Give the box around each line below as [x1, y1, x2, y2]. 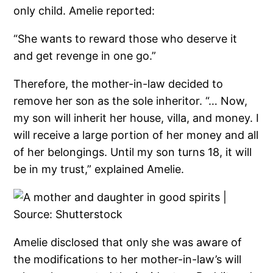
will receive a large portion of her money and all [13, 129, 259, 142]
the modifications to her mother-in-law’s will [13, 253, 242, 266]
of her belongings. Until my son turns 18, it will [13, 146, 252, 159]
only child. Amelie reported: [13, 4, 155, 18]
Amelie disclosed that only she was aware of [13, 236, 243, 249]
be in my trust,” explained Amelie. [13, 163, 185, 176]
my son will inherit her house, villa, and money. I [13, 112, 260, 125]
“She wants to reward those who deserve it [13, 32, 238, 46]
